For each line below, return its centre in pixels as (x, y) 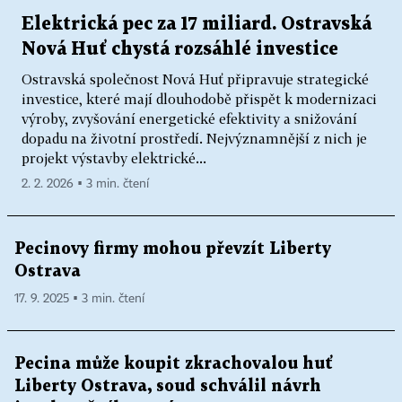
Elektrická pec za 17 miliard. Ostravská (197, 24)
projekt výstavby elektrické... (114, 157)
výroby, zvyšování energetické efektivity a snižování (189, 118)
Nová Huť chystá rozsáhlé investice (180, 49)
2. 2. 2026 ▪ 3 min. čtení (85, 184)
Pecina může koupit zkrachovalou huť (174, 363)
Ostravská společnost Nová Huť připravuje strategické (195, 79)
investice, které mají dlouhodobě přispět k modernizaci (199, 98)
